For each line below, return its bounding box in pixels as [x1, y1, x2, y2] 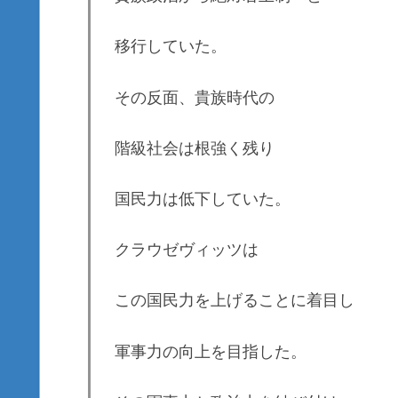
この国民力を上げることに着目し [115, 291, 354, 310]
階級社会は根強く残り [115, 139, 275, 157]
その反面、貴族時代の [115, 88, 275, 107]
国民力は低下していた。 [115, 190, 291, 209]
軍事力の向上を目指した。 [115, 342, 306, 361]
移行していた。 [115, 37, 227, 56]
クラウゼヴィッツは [115, 241, 259, 259]
